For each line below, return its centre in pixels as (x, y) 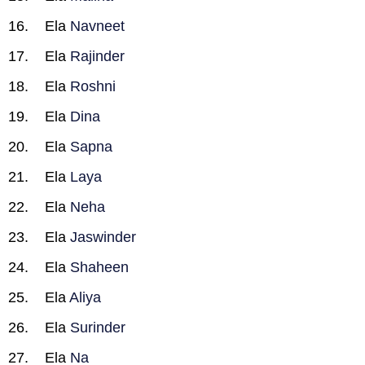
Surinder (98, 328)
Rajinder (97, 56)
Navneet (97, 26)
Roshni (93, 86)
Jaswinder (103, 237)
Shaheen (99, 267)
